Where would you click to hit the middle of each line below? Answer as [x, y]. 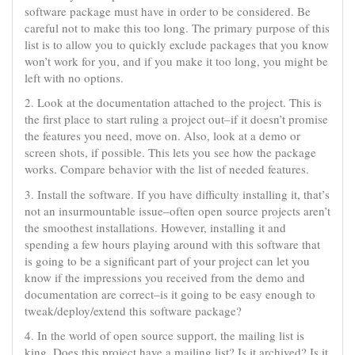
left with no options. [74, 77]
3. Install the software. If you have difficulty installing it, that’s [177, 194]
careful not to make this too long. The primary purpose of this [177, 27]
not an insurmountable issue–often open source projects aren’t [177, 210]
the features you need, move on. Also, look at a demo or [162, 136]
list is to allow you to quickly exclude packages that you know [177, 44]
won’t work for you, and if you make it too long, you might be [176, 61]
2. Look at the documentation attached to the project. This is [173, 102]
